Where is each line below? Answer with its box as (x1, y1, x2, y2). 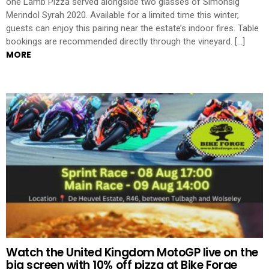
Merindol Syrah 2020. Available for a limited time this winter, (6, 10, 239, 21)
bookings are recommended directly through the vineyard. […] (6, 36, 245, 47)
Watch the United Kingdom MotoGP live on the (6, 244, 258, 261)
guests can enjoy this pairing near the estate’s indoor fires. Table (6, 23, 259, 34)
